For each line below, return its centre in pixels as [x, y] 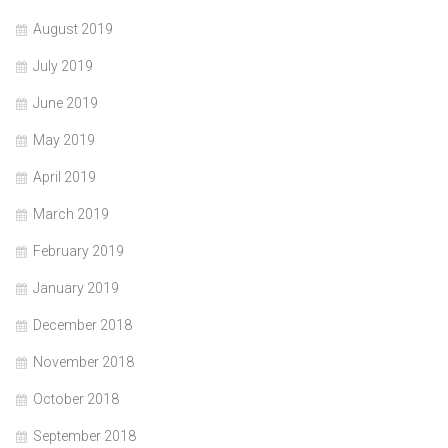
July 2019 [63, 66]
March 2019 [71, 214]
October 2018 [76, 399]
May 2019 [64, 140]
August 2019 [73, 29]
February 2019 [78, 251]
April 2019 [64, 177]
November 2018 [83, 362]
